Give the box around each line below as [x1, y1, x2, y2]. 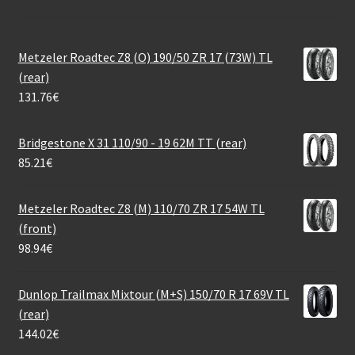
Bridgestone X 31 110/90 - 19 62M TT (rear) [17, 135, 246, 151]
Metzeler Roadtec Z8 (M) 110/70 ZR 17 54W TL [17, 200, 265, 217]
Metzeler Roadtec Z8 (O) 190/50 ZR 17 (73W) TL [17, 49, 273, 66]
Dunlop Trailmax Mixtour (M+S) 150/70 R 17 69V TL [17, 286, 289, 303]
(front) [17, 220, 56, 237]
